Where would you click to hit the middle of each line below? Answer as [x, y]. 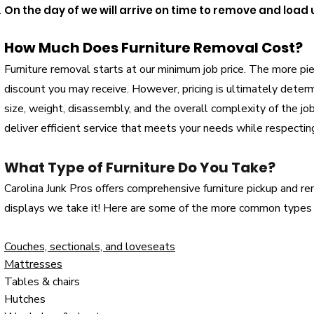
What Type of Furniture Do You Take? [140, 168]
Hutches [25, 299]
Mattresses [33, 264]
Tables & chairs [42, 282]
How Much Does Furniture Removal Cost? [153, 48]
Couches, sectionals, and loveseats [90, 247]
